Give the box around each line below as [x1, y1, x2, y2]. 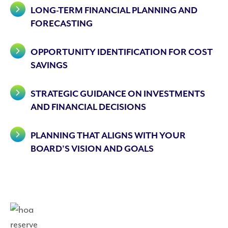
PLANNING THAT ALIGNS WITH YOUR [31, 130, 186, 141]
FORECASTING [31, 18, 93, 29]
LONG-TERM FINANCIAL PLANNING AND [31, 5, 197, 16]
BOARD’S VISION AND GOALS [31, 144, 154, 154]
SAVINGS [31, 60, 68, 71]
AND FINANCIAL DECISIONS [31, 102, 146, 112]
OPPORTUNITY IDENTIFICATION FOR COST [31, 47, 213, 58]
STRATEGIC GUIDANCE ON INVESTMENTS [31, 89, 205, 99]
